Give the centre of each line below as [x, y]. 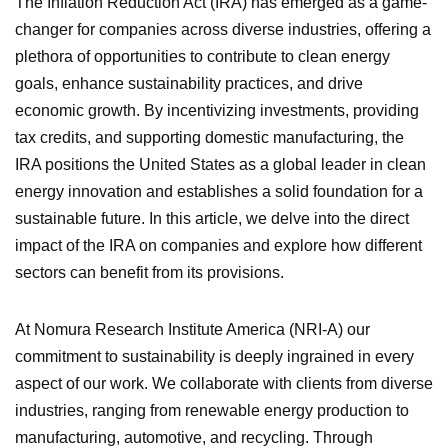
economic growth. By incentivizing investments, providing [217, 110]
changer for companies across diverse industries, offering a [223, 29]
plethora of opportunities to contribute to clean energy [202, 56]
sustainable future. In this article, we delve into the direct [212, 218]
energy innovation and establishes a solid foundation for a [219, 191]
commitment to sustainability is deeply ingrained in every [214, 356]
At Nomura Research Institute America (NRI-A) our [192, 329]
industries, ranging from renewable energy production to [212, 410]
